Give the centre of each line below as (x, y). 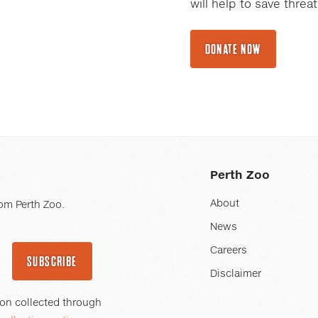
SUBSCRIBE (52, 261)
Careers (229, 251)
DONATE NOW (233, 49)
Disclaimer (236, 274)
